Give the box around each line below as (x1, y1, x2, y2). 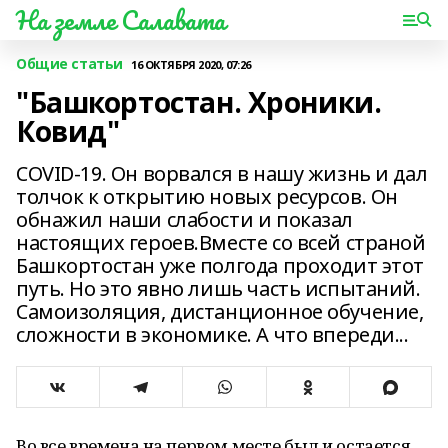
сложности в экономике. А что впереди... (16, 321, 409, 348)
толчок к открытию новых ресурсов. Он (16, 183, 398, 210)
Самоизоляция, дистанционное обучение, (16, 298, 424, 325)
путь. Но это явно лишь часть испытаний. (16, 275, 421, 302)
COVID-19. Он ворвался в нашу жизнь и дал (16, 160, 428, 187)
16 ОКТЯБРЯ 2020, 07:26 (130, 56, 251, 72)
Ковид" (16, 112, 120, 150)
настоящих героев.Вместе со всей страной (16, 229, 426, 256)
